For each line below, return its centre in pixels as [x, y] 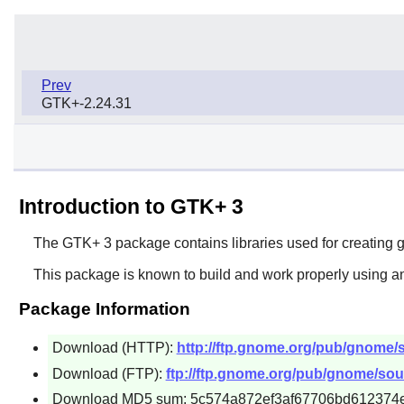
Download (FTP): [109, 373]
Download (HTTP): [114, 347]
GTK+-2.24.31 [87, 103]
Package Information [104, 308]
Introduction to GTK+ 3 [131, 206]
